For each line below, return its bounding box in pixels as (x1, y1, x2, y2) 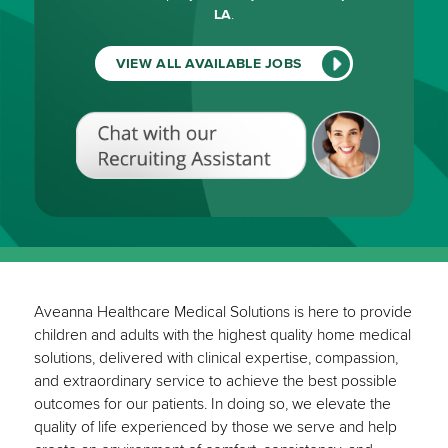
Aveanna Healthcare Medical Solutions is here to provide (33, 303, 412, 323)
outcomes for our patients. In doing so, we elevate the (33, 395, 391, 415)
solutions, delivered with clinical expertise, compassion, (33, 349, 398, 369)
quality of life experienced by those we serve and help (33, 418, 397, 438)
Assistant (226, 194, 283, 212)
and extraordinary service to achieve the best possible (33, 372, 397, 392)
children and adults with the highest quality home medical (33, 326, 411, 346)
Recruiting (226, 173, 290, 191)
